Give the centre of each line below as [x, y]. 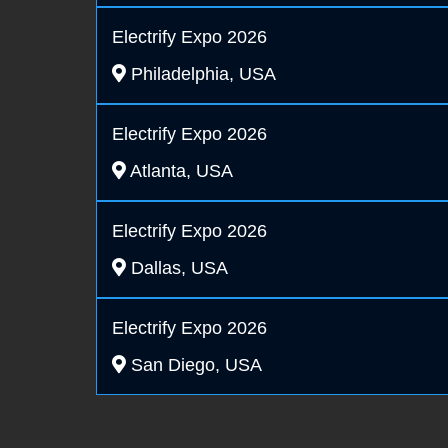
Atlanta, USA [179, 171]
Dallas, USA [177, 268]
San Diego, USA [194, 365]
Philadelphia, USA [201, 74]
